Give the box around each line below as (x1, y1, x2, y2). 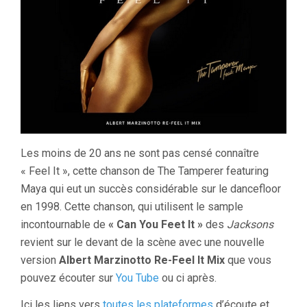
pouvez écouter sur (21, 271, 116, 284)
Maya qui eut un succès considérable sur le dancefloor (21, 182, 281, 195)
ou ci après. (159, 271, 217, 284)
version (21, 254, 59, 267)
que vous (225, 254, 271, 267)
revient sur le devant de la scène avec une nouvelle (21, 236, 265, 249)
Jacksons (227, 218, 273, 231)
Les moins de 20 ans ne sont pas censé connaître (21, 147, 259, 160)
